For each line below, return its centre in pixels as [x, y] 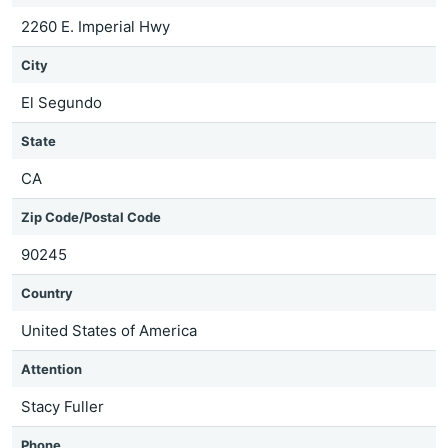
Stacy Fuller [62, 406]
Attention [51, 369]
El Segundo [61, 102]
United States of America [109, 330]
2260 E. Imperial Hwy [95, 26]
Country [47, 293]
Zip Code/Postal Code [91, 217]
